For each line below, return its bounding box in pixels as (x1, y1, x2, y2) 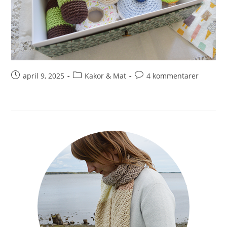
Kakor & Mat (85, 71, 127, 81)
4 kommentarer (146, 71, 199, 81)
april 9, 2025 (23, 71, 65, 81)
